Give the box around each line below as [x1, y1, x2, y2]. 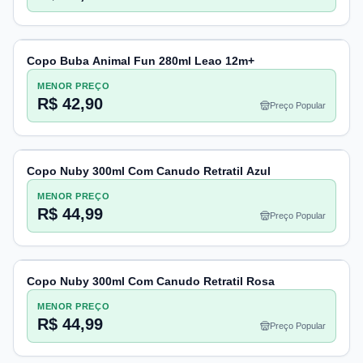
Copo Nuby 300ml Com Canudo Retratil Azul [27, 164, 271, 177]
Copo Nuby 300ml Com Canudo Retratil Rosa [27, 275, 275, 288]
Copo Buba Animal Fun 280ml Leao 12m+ [27, 54, 254, 67]
